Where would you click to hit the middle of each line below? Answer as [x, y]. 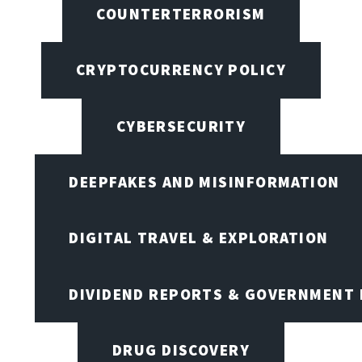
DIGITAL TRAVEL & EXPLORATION [199, 238]
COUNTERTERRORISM [181, 13]
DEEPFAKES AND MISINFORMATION [204, 181]
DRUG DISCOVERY [181, 349]
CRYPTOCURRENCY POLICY [181, 70]
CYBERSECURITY [181, 126]
